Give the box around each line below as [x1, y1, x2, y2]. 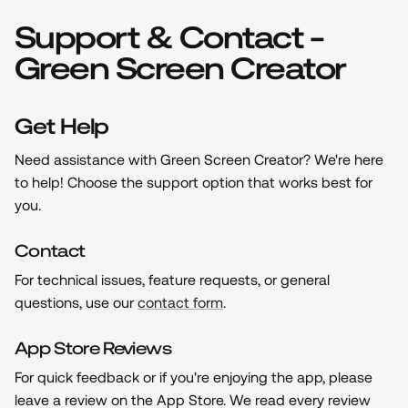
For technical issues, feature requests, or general [15, 270, 330, 289]
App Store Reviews [15, 338, 171, 358]
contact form [138, 293, 223, 311]
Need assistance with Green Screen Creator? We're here [15, 150, 383, 168]
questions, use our [15, 293, 138, 311]
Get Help [15, 113, 109, 139]
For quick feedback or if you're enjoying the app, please [15, 368, 372, 386]
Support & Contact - [15, 19, 324, 56]
